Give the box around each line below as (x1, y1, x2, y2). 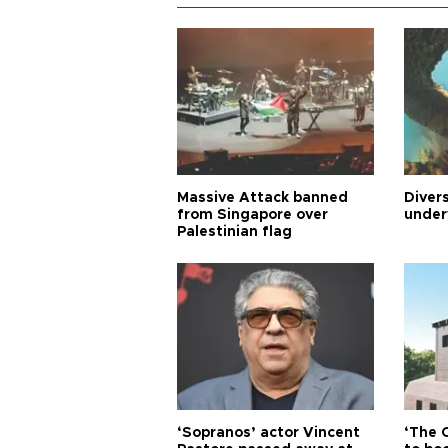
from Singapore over (177, 207, 328, 222)
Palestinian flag (177, 224, 292, 239)
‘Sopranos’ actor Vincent (177, 425, 360, 440)
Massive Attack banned (177, 190, 348, 205)
